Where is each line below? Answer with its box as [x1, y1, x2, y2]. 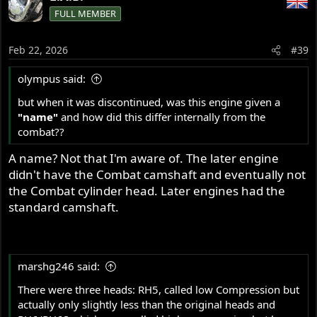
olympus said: [18, 71, 86, 86]
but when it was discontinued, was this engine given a [18, 94, 281, 109]
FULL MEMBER [54, 7, 117, 21]
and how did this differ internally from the [61, 109, 266, 124]
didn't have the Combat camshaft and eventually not [8, 166, 306, 183]
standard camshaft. [8, 199, 120, 216]
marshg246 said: [18, 258, 100, 273]
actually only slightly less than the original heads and [18, 296, 276, 311]
